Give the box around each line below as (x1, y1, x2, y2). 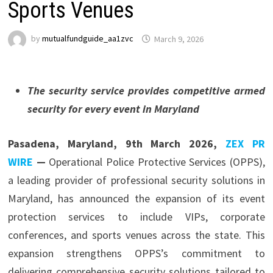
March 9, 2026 (154, 33, 204, 44)
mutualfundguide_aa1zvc (41, 33, 133, 44)
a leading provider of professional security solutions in (7, 173, 266, 188)
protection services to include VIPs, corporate (7, 210, 266, 224)
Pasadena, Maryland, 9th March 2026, (7, 136, 226, 151)
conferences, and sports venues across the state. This (7, 228, 266, 243)
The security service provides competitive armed (27, 83, 266, 98)
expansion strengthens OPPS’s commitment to (7, 246, 266, 261)
